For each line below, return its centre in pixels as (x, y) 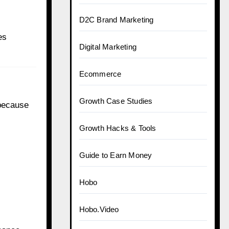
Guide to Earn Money (116, 155)
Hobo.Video (99, 209)
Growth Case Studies (116, 101)
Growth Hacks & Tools (118, 128)
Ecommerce (100, 74)
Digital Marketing (108, 47)
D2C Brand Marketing (116, 20)
